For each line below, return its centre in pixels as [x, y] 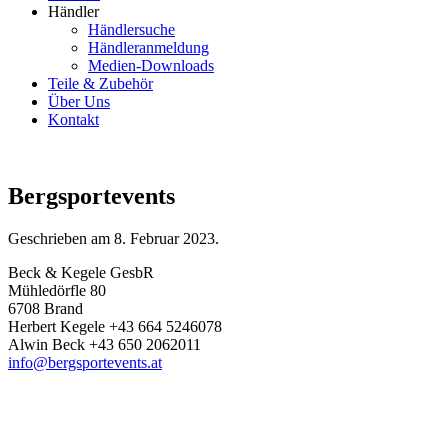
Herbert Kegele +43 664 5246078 [115, 326]
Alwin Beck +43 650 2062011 [104, 344]
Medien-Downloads [151, 65]
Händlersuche [131, 29]
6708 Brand [45, 308]
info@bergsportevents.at [85, 362]
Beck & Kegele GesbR [81, 272]
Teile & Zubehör [100, 83]
